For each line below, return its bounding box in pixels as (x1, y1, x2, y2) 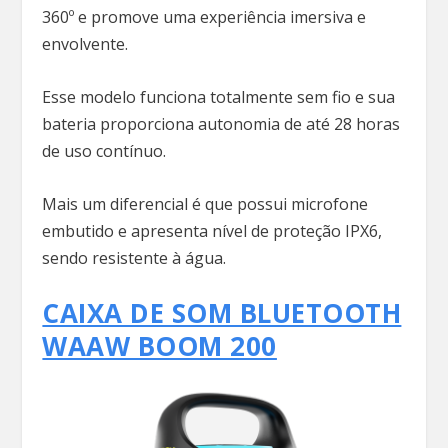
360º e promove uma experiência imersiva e (42, 6, 367, 29)
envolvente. (42, 33, 133, 56)
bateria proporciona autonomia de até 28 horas (42, 113, 401, 136)
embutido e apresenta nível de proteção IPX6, (42, 219, 383, 242)
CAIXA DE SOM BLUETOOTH (42, 295, 402, 332)
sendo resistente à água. (42, 246, 231, 269)
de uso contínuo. (42, 140, 171, 163)
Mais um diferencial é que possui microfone (42, 192, 369, 215)
